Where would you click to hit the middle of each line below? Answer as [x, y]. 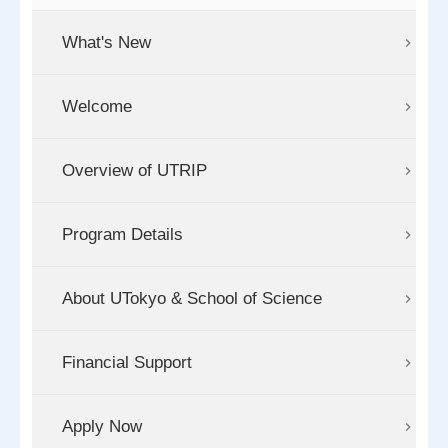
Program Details [122, 235]
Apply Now [102, 427]
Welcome [97, 107]
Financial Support [127, 363]
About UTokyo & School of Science [192, 299]
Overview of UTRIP [134, 171]
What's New [106, 43]
